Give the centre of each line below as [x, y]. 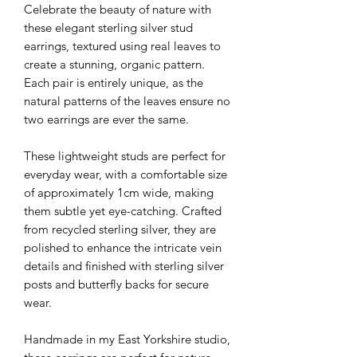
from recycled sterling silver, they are [120, 229]
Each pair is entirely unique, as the [114, 82]
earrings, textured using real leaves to [122, 45]
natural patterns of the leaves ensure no [127, 100]
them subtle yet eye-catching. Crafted [123, 210]
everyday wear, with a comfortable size [126, 174]
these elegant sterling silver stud [108, 27]
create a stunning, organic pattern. [114, 64]
